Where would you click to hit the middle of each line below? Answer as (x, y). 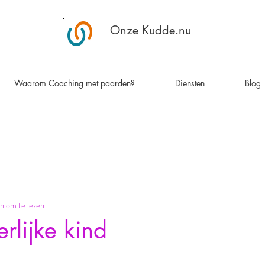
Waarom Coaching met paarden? (75, 83)
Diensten (190, 83)
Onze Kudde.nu (150, 30)
